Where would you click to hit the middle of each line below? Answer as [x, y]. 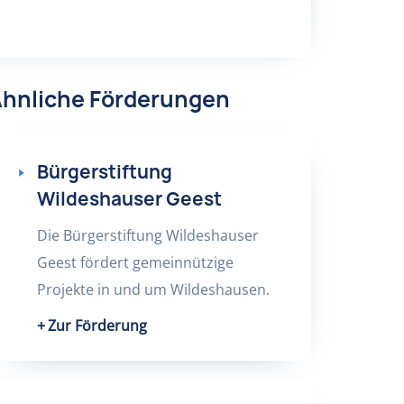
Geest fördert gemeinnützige [135, 262]
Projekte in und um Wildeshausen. [153, 289]
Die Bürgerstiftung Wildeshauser [147, 235]
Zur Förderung [97, 326]
